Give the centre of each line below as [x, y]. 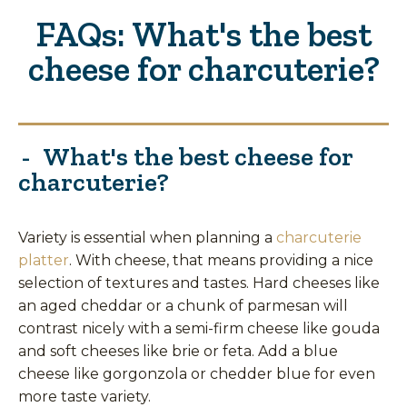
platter [44, 260]
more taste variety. [84, 396]
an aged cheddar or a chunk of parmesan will [183, 305]
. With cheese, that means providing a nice [221, 260]
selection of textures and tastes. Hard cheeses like [199, 283]
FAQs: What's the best [203, 34]
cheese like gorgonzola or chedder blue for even [197, 373]
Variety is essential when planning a [147, 237]
